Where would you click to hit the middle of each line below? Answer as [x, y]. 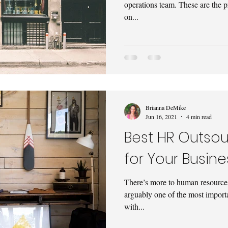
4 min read [199, 116]
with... [134, 206]
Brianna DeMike [166, 107]
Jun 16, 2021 [161, 116]
